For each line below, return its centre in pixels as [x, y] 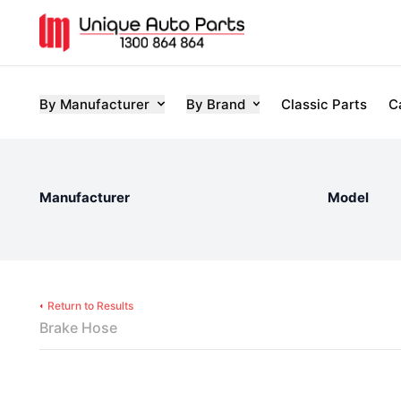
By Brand [215, 104]
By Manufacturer [94, 104]
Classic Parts [324, 104]
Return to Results [90, 306]
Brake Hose [78, 328]
